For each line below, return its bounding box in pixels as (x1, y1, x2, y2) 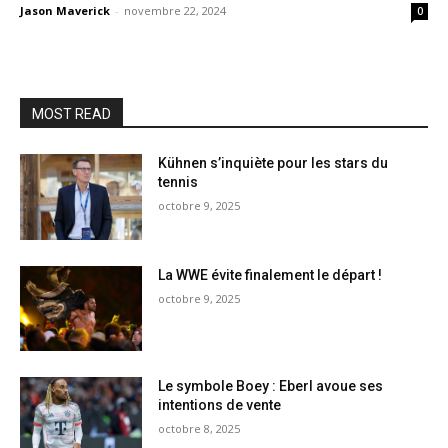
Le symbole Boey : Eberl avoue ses (158, 378, 384, 395)
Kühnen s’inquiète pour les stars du (158, 155, 389, 171)
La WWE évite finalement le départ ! (158, 266, 383, 283)
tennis (158, 174, 199, 190)
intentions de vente (158, 397, 282, 414)
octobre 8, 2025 (158, 421, 241, 437)
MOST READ (32, 106, 111, 122)
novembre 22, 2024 (124, 3, 226, 18)
